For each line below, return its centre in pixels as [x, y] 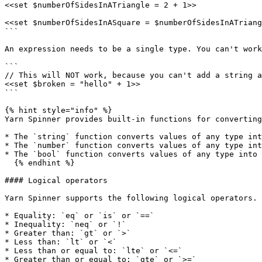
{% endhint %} [9, 163]
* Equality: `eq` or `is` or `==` [80, 216]
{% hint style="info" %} [58, 110]
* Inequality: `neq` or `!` [65, 224]
